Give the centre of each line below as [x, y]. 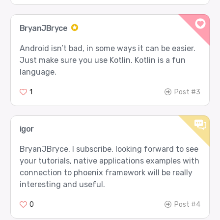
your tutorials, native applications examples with [109, 161]
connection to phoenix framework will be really [106, 173]
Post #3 [188, 92]
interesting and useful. [62, 185]
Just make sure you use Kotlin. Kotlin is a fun [102, 60]
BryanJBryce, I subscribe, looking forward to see [109, 149]
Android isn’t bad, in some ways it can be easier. [107, 48]
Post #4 [188, 205]
